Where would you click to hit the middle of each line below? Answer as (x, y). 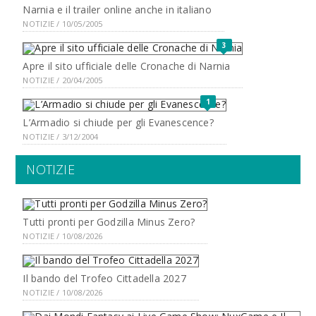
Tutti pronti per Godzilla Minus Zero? (109, 222)
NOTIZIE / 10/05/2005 (63, 24)
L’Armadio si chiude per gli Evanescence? (118, 122)
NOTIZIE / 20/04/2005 (63, 80)
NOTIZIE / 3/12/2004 (61, 136)
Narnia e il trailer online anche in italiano (117, 10)
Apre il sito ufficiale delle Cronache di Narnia (127, 66)
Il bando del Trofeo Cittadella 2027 (104, 278)
